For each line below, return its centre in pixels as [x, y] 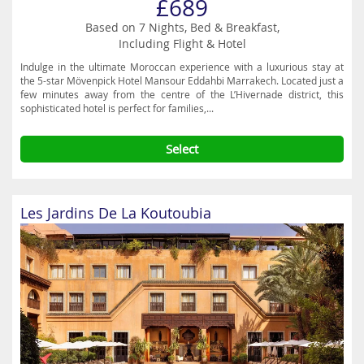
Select [182, 149]
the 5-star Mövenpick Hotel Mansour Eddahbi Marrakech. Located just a [182, 80]
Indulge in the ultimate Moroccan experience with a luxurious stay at [182, 67]
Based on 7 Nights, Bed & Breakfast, [182, 27]
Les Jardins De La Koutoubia [116, 213]
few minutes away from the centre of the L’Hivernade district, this [182, 94]
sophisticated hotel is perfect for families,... [117, 108]
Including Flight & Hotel [182, 43]
